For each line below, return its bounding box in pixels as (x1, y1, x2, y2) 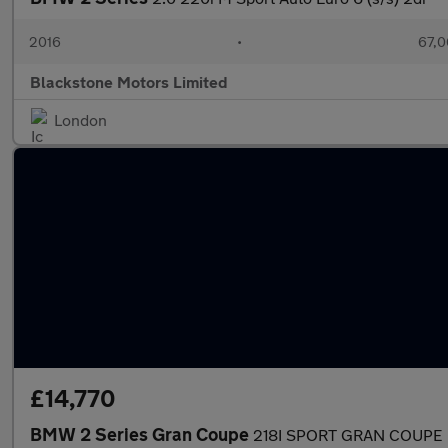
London (54, 110, 107, 129)
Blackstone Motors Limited (30, 72, 228, 91)
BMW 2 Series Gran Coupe (30, 423, 253, 445)
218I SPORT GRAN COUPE (253, 425, 442, 444)
